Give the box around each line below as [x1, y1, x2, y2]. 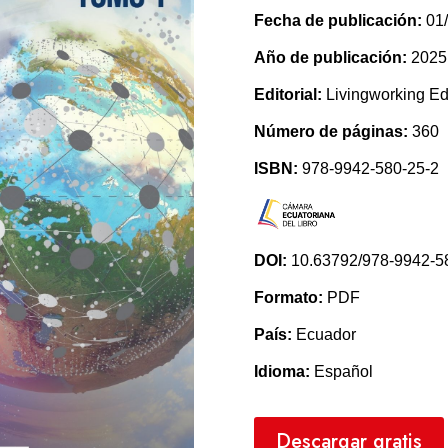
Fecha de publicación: [253, 12, 422, 30]
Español [309, 363, 373, 381]
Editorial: [253, 86, 322, 104]
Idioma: [253, 363, 310, 381]
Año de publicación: [253, 49, 411, 67]
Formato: [253, 289, 323, 307]
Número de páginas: [253, 123, 408, 141]
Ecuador [291, 326, 356, 344]
